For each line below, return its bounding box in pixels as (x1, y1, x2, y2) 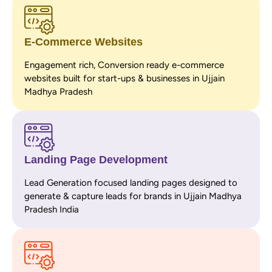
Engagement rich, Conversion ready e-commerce (24, 59, 224, 70)
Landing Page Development (24, 153, 168, 166)
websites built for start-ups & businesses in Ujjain (24, 72, 225, 84)
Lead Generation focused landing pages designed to (24, 177, 237, 188)
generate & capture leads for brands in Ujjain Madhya (24, 190, 242, 202)
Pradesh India (24, 203, 79, 215)
